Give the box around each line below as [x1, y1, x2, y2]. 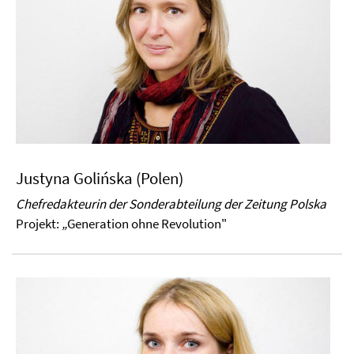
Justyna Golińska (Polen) [16, 168, 183, 190]
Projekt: [16, 215, 62, 233]
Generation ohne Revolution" [67, 215, 227, 233]
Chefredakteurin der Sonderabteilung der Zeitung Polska [16, 195, 326, 213]
